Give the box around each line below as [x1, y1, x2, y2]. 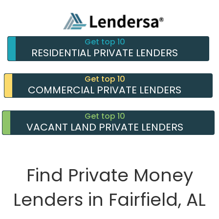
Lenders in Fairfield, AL [13, 187, 206, 213]
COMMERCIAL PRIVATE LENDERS [28, 83, 182, 97]
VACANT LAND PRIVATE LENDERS [26, 120, 183, 134]
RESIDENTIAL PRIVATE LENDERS [31, 46, 178, 60]
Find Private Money [26, 163, 193, 188]
